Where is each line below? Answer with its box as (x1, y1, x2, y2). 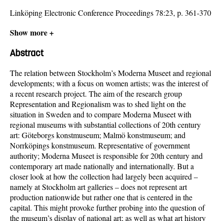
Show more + (10, 26, 54, 38)
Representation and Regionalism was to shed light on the (10, 99, 186, 110)
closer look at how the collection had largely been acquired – (10, 171, 198, 182)
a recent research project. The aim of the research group (10, 88, 182, 99)
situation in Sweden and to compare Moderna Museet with (10, 109, 191, 120)
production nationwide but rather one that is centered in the (10, 192, 192, 203)
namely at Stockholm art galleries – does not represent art (10, 182, 187, 192)
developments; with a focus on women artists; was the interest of (10, 78, 208, 89)
